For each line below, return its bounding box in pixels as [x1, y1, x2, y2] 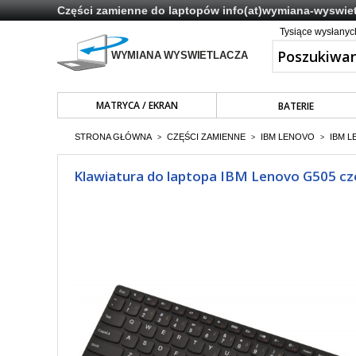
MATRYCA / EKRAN [95, 99, 178, 112]
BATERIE [277, 99, 314, 113]
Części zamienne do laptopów [57, 4, 222, 17]
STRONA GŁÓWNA [75, 132, 152, 141]
